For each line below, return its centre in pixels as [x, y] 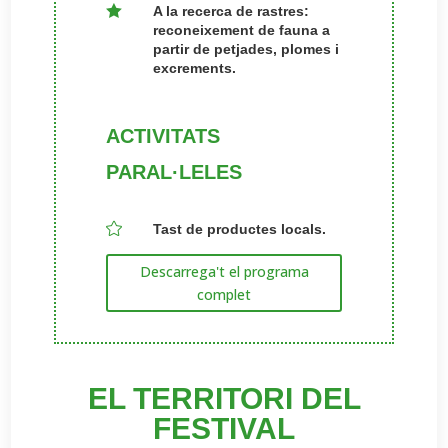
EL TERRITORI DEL [224, 399]
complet [224, 295]
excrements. [194, 68]
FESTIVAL [224, 429]
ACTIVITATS [162, 136]
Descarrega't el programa [224, 272]
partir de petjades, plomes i [246, 49]
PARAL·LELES [173, 172]
